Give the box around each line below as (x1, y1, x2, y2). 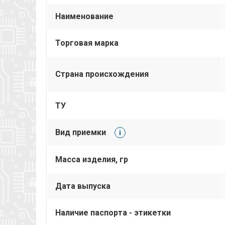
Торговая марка (55, 38, 119, 48)
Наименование (55, 11, 114, 21)
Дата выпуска (55, 181, 110, 191)
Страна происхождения (55, 69, 149, 79)
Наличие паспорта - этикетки (55, 207, 171, 217)
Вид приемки (55, 127, 108, 137)
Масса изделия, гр (55, 154, 128, 164)
